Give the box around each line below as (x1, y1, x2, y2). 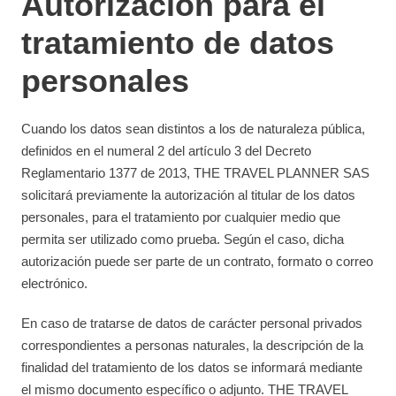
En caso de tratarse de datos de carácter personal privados (21, 316, 363, 331)
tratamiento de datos (21, 25, 335, 61)
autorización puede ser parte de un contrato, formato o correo (21, 254, 374, 269)
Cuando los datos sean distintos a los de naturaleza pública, (21, 121, 366, 136)
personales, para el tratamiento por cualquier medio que (21, 209, 341, 225)
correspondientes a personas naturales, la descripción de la (21, 338, 364, 353)
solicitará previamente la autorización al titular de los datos (21, 187, 356, 202)
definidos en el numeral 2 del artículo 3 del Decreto (21, 143, 312, 158)
